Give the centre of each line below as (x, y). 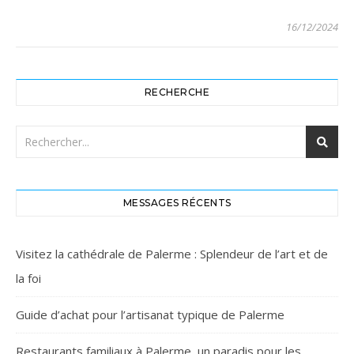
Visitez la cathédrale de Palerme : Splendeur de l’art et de (172, 254)
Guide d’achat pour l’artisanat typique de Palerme (150, 315)
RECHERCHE (177, 92)
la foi (28, 279)
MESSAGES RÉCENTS (177, 203)
